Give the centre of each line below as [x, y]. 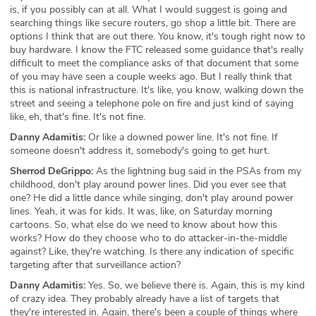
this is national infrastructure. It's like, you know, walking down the [157, 90]
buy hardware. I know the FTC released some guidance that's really [157, 49]
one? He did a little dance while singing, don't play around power [152, 197]
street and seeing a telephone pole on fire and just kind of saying [152, 103]
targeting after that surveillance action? [95, 265]
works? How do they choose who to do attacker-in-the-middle [148, 238]
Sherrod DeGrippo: [51, 171]
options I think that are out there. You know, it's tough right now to [158, 36]
